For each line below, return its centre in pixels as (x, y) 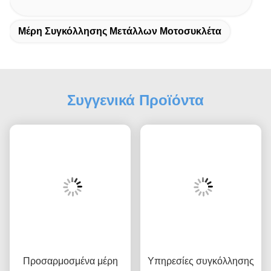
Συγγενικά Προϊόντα (135, 100)
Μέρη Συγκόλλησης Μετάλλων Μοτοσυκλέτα (120, 31)
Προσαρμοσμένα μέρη (70, 261)
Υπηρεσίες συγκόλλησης (201, 261)
